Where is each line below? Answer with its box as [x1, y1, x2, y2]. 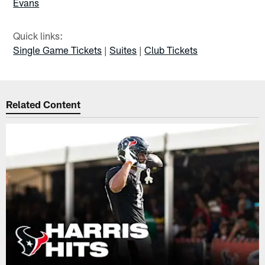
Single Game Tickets [13, 44, 102, 56]
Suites [109, 44, 137, 56]
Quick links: [13, 30, 63, 42]
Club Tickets [144, 44, 198, 56]
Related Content [6, 98, 81, 110]
